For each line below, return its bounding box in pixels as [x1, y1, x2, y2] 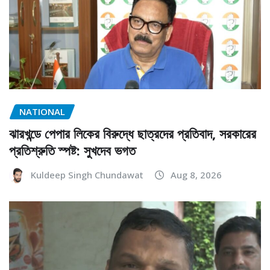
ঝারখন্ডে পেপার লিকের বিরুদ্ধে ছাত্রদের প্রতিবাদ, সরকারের [9, 124, 256, 143]
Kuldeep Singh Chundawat [31, 169, 143, 181]
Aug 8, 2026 [171, 169, 222, 181]
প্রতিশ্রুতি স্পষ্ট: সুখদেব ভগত [9, 141, 136, 160]
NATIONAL [19, 105, 65, 118]
